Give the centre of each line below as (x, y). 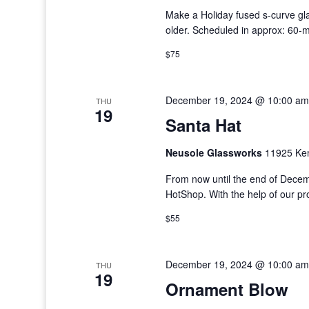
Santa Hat (203, 125)
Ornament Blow (227, 289)
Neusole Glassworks (215, 152)
